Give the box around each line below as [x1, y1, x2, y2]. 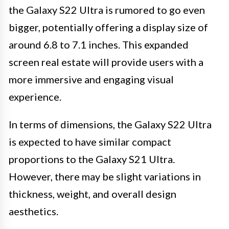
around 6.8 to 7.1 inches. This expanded [9, 38, 189, 51]
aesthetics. [9, 204, 58, 217]
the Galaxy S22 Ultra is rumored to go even [9, 3, 205, 16]
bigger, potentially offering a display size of [9, 20, 208, 33]
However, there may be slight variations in [9, 170, 201, 182]
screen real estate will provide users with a [9, 55, 203, 68]
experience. [9, 90, 61, 103]
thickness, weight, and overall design [9, 187, 176, 200]
